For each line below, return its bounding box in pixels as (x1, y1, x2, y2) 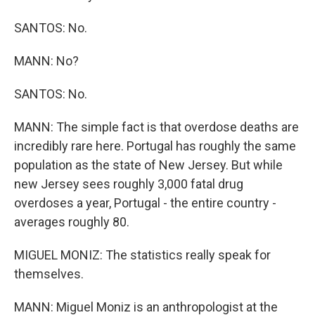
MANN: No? (14, 53, 79, 68)
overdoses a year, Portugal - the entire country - (14, 195, 276, 210)
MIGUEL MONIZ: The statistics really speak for (14, 247, 271, 262)
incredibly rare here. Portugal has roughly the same (14, 139, 296, 153)
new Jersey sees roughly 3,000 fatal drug (14, 176, 243, 191)
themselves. (14, 266, 84, 281)
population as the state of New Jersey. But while (14, 157, 283, 172)
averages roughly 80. (14, 214, 129, 229)
